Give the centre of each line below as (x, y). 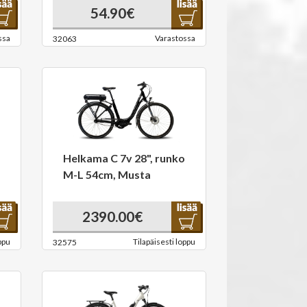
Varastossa (175, 38)
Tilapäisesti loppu (164, 242)
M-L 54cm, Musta (107, 174)
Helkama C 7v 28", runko (124, 158)
